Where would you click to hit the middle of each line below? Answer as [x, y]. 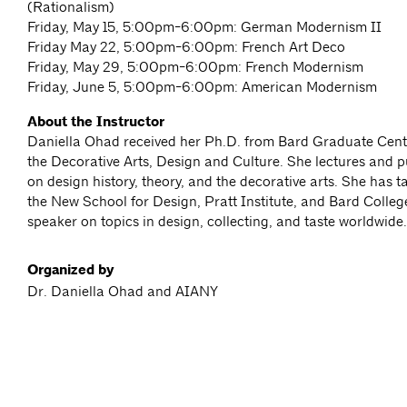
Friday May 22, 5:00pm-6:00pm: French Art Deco [186, 47]
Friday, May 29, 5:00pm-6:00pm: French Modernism [195, 67]
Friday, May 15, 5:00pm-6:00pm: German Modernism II [204, 27]
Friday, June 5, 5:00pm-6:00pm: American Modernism [206, 87]
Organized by [71, 270]
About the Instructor [96, 122]
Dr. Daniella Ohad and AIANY [123, 292]
